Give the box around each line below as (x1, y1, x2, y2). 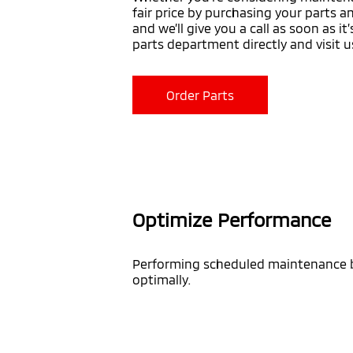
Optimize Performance (132, 208, 331, 231)
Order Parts (166, 87, 234, 102)
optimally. (132, 272, 191, 287)
